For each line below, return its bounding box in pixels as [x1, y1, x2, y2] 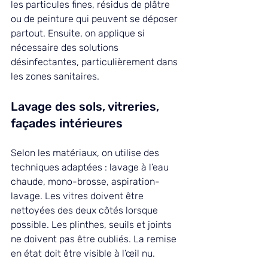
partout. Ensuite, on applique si [11, 28, 147, 39]
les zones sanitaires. [11, 71, 99, 83]
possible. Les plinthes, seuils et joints [11, 219, 174, 231]
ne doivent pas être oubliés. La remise [11, 233, 179, 245]
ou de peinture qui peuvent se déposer [11, 13, 180, 25]
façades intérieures [11, 116, 123, 131]
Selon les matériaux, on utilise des [11, 147, 162, 159]
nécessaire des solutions [11, 42, 121, 54]
